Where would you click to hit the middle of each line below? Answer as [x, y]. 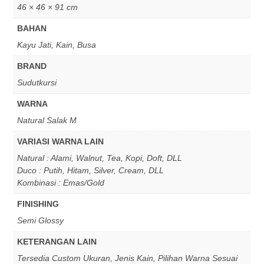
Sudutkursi [37, 82]
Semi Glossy [41, 220]
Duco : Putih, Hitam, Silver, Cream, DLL [91, 170]
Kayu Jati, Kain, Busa [57, 44]
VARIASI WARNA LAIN [61, 141]
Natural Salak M [47, 120]
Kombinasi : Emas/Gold [61, 182]
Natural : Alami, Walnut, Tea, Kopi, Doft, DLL [100, 158]
